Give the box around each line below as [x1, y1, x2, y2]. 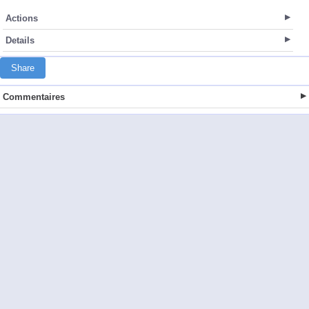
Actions [6, 13, 38, 24]
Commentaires [3, 92, 65, 103]
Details [6, 35, 34, 46]
